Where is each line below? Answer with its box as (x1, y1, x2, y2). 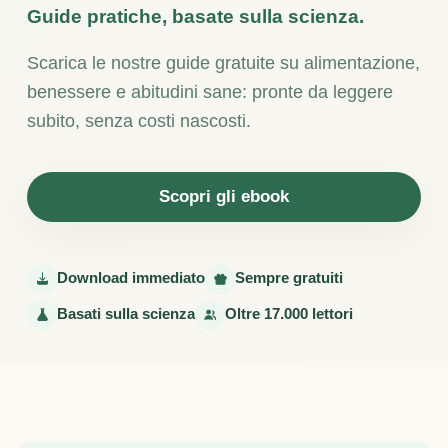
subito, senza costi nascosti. (27, 110, 251, 131)
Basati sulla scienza (57, 306, 195, 323)
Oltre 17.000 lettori (225, 306, 353, 323)
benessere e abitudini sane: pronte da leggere (27, 81, 393, 102)
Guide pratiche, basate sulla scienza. (27, 5, 364, 27)
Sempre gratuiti (235, 270, 343, 287)
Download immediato (57, 270, 205, 287)
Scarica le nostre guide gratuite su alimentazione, (27, 52, 420, 73)
